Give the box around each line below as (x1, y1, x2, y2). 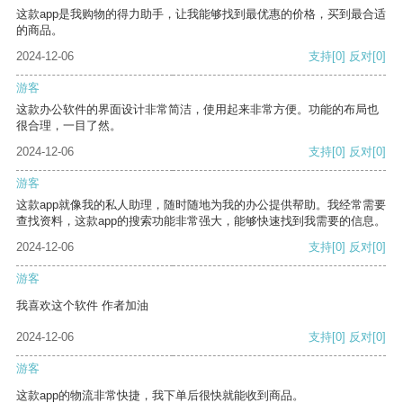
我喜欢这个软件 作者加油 (16, 299, 148, 313)
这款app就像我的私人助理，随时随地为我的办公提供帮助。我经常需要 (16, 198, 386, 212)
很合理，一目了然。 (16, 119, 121, 133)
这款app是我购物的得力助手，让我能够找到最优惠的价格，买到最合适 (16, 7, 386, 22)
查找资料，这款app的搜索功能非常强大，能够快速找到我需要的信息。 (16, 214, 386, 228)
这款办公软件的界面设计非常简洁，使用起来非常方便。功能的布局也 (16, 103, 379, 117)
